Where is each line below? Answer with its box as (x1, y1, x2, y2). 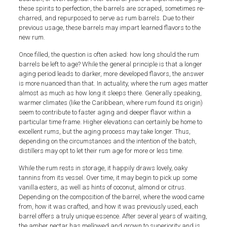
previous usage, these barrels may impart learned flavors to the (18, 23, 201, 31)
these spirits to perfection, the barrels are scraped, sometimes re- (18, 4, 205, 12)
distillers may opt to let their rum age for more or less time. (18, 146, 183, 155)
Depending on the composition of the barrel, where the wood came (18, 193, 204, 201)
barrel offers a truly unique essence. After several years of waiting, (18, 212, 207, 220)
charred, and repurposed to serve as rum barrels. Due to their (18, 14, 195, 22)
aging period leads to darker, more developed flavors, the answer (18, 69, 204, 78)
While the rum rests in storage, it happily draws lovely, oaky (18, 164, 187, 172)
